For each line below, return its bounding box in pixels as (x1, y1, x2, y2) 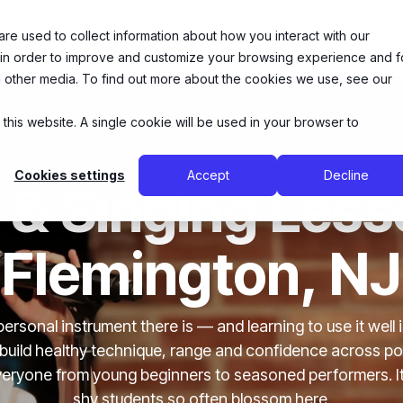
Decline (324, 167, 369, 184)
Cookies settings (13, 167, 125, 184)
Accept (186, 167, 229, 184)
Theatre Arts (281, 28, 372, 47)
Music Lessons (144, 28, 251, 47)
